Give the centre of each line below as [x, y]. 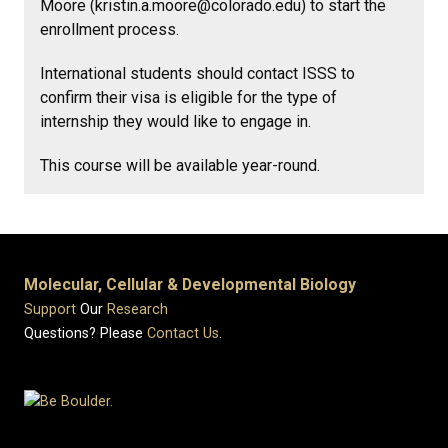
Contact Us [183, 334]
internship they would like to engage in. [175, 122]
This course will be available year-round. [180, 166]
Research [137, 310]
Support [50, 310]
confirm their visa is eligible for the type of [188, 98]
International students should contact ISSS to [197, 74]
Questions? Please [85, 334]
